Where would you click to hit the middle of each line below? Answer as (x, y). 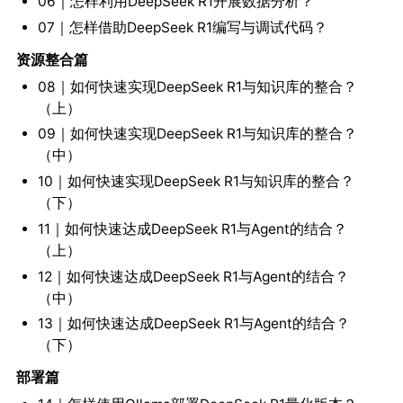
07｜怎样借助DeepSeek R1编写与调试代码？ (182, 27)
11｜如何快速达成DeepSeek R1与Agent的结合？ (192, 228)
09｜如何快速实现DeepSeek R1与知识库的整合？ (197, 134)
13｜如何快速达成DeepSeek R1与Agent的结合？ (193, 324)
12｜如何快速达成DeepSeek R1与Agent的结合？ (193, 276)
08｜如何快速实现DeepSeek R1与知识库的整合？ (197, 86)
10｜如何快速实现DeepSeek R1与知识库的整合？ (196, 182)
